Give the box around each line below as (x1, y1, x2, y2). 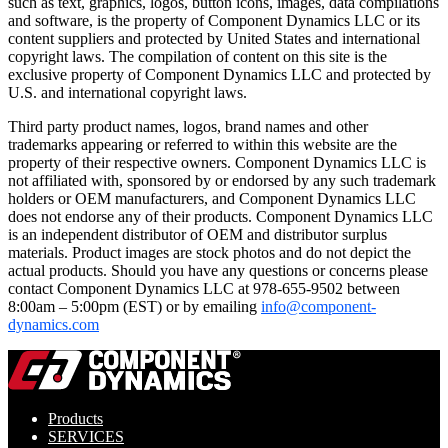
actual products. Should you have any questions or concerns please (8, 261, 428, 279)
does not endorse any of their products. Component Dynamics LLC (8, 207, 433, 225)
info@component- (261, 297, 376, 315)
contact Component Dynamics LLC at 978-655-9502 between (8, 279, 400, 297)
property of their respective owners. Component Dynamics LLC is (8, 153, 426, 171)
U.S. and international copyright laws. (8, 83, 247, 101)
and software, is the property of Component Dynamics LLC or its (8, 11, 420, 29)
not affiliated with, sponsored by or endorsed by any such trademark (8, 171, 436, 189)
